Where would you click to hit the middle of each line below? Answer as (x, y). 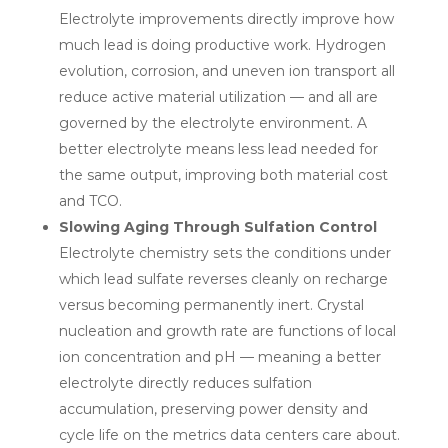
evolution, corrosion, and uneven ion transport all (226, 70)
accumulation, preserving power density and (213, 408)
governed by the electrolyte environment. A (212, 122)
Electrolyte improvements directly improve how (226, 18)
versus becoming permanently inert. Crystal (211, 304)
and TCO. (90, 200)
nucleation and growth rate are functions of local (227, 330)
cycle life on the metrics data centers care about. (229, 434)
